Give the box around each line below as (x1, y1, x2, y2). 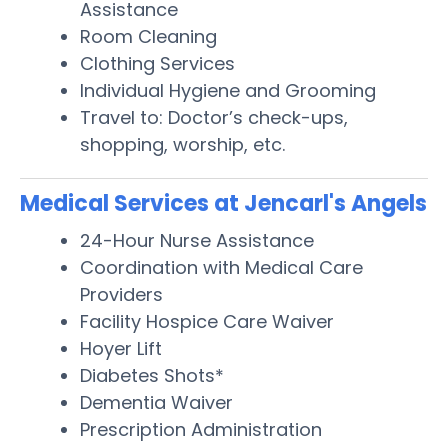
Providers (80, 281, 163, 307)
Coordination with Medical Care (80, 254, 363, 280)
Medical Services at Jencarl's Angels (20, 187, 427, 219)
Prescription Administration (80, 416, 322, 442)
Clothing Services (80, 50, 235, 76)
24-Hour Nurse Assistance (80, 227, 314, 253)
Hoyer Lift (80, 335, 162, 361)
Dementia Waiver (80, 389, 233, 415)
